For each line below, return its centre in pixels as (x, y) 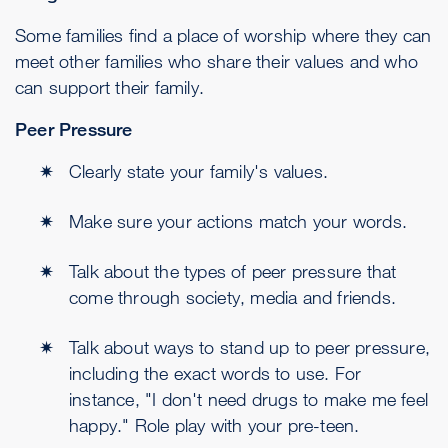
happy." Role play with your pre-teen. (214, 425)
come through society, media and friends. (233, 297)
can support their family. (109, 87)
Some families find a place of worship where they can (223, 35)
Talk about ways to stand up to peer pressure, (250, 347)
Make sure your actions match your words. (238, 221)
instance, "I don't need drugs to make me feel (249, 399)
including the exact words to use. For (215, 373)
